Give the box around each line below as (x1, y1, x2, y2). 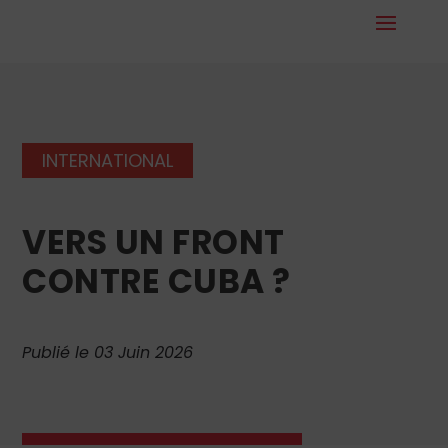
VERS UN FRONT (22, 218, 285, 266)
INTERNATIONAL (42, 147, 174, 173)
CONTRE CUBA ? (22, 257, 291, 305)
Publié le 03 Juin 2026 (22, 340, 194, 364)
